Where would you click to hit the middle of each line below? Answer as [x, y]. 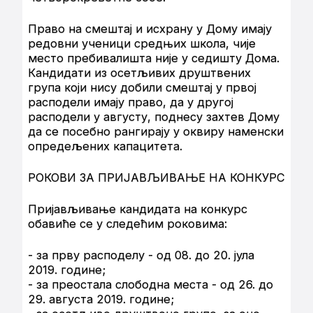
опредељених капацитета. [105, 146]
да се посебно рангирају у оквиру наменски [156, 132]
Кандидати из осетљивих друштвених [139, 73]
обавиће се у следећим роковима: [128, 224]
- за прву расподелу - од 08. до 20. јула [141, 255]
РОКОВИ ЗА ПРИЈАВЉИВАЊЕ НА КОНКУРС [156, 178]
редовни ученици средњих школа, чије [142, 44]
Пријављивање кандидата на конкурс [138, 209]
